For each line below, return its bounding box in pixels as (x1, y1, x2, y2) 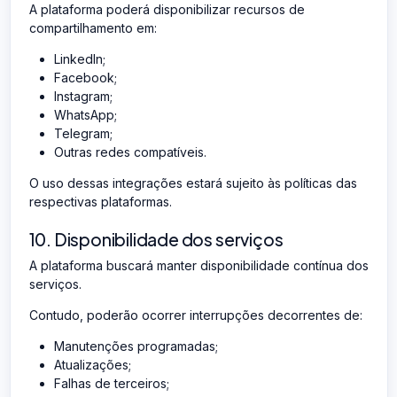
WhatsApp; (53, 106, 117, 122)
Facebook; (53, 69, 117, 85)
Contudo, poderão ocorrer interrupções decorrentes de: (28, 307, 362, 323)
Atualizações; (53, 356, 131, 372)
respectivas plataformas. (28, 193, 172, 209)
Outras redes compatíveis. (53, 144, 206, 160)
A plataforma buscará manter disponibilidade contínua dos (28, 257, 369, 273)
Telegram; (53, 125, 113, 141)
